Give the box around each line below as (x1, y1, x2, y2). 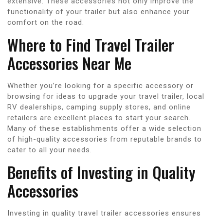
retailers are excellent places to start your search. (7, 113, 191, 122)
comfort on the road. (7, 18, 84, 27)
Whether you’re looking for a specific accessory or (7, 81, 194, 90)
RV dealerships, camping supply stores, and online (7, 102, 191, 111)
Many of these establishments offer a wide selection (7, 124, 201, 133)
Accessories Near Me (7, 51, 131, 74)
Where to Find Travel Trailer (7, 33, 174, 56)
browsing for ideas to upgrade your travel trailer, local (7, 91, 204, 101)
